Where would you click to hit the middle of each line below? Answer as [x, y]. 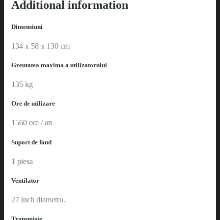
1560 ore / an [32, 123]
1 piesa [22, 161]
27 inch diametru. [38, 200]
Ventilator [25, 180]
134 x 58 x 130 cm [41, 46]
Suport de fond [31, 142]
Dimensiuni [27, 27]
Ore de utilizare [33, 104]
